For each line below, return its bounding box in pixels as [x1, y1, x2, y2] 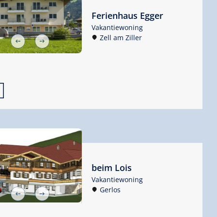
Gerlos [99, 185, 121, 195]
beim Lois [91, 162, 132, 174]
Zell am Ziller [99, 32, 142, 42]
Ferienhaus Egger [91, 9, 163, 21]
